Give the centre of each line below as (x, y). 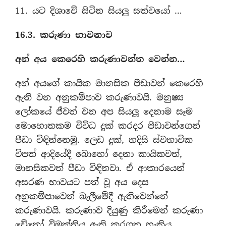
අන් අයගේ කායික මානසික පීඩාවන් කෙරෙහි (109, 83)
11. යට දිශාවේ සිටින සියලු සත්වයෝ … (99, 11)
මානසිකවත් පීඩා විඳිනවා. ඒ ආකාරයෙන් (100, 168)
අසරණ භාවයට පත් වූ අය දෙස (82, 182)
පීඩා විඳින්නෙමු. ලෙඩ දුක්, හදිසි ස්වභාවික (104, 140)
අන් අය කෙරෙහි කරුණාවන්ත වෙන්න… (100, 59)
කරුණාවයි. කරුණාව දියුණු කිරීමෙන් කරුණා (109, 210)
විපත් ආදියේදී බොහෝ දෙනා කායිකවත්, (99, 154)
